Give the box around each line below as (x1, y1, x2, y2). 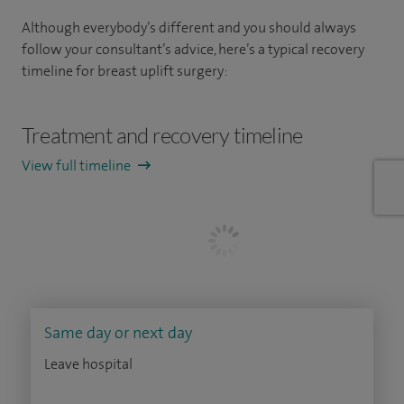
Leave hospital (44, 354, 133, 373)
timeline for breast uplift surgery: (22, 61, 227, 80)
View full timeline (22, 156, 133, 175)
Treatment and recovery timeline (22, 122, 303, 149)
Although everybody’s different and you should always (22, 18, 356, 37)
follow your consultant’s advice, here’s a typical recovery (22, 40, 364, 59)
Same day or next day (44, 322, 192, 344)
